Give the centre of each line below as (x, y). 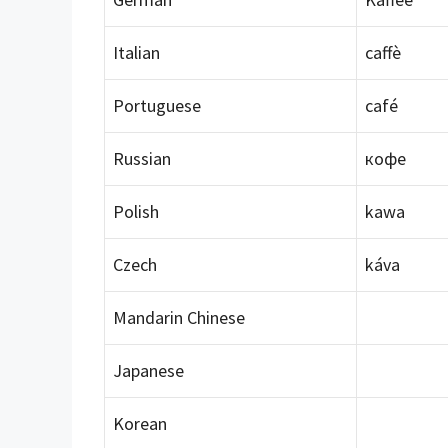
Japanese (148, 370)
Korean (140, 423)
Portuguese (157, 105)
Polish (136, 211)
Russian (142, 158)
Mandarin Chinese (179, 317)
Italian (136, 52)
